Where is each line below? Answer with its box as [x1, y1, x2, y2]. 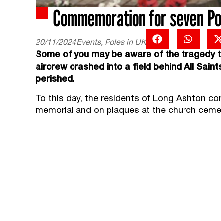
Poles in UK [105, 39, 146, 47]
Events [76, 39, 101, 47]
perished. [36, 75, 74, 84]
